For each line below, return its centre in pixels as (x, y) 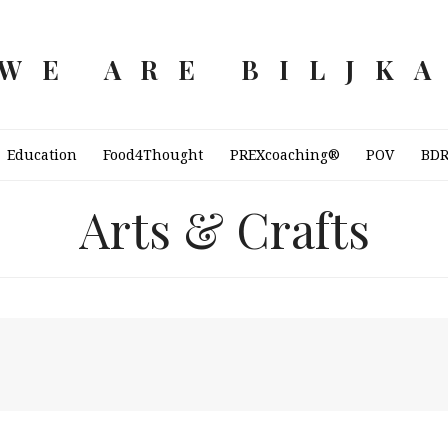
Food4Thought (153, 155)
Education (42, 155)
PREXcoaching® (284, 155)
